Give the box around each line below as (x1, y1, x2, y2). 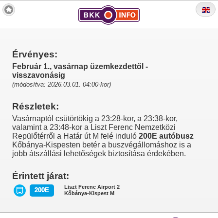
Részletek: (12, 101, 59, 111)
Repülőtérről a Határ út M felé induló (12, 132, 139, 140)
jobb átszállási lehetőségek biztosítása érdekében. (12, 149, 186, 158)
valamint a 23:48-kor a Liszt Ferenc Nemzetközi (12, 123, 176, 131)
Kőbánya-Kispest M (64, 190, 114, 196)
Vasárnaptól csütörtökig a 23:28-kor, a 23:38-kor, (12, 114, 178, 123)
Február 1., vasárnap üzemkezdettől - (12, 62, 148, 71)
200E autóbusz (139, 132, 194, 140)
